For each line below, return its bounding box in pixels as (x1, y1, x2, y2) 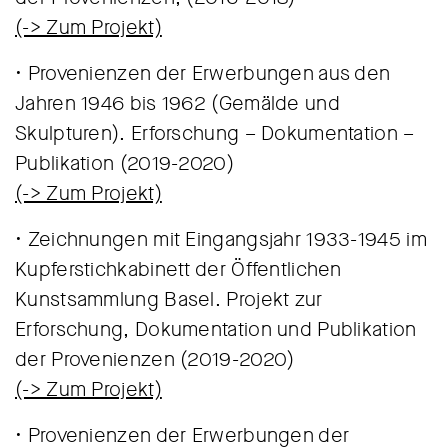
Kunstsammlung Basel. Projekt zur (15, 286, 323, 313)
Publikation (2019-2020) (15, 150, 234, 177)
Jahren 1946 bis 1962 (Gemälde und (15, 90, 340, 117)
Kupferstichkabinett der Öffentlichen (15, 256, 342, 283)
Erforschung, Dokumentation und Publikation (15, 316, 417, 343)
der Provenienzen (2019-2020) (15, 346, 295, 373)
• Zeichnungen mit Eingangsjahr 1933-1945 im (15, 226, 427, 253)
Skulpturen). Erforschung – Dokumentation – (15, 120, 415, 147)
